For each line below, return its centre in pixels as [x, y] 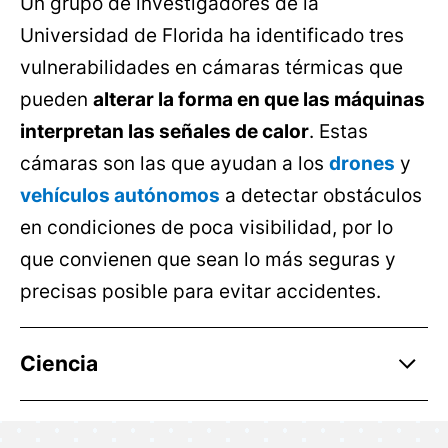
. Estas [338, 131]
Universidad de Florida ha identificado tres [212, 35]
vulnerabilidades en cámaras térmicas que [211, 67]
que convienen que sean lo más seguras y [208, 259]
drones [362, 163]
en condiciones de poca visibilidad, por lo [206, 227]
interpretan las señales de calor [164, 131]
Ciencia [59, 363]
